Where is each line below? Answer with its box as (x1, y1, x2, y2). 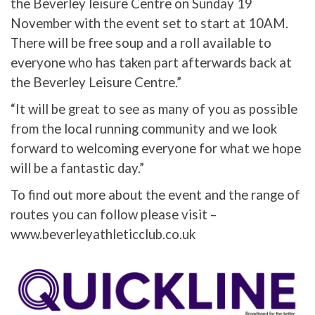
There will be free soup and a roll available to (11, 35, 271, 51)
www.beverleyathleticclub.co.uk (11, 226, 195, 243)
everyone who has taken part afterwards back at (11, 55, 292, 71)
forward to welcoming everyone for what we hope (11, 141, 301, 157)
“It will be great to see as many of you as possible (11, 101, 297, 117)
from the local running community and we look (11, 121, 277, 137)
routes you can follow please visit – (11, 207, 217, 223)
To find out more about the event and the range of (11, 187, 300, 203)
